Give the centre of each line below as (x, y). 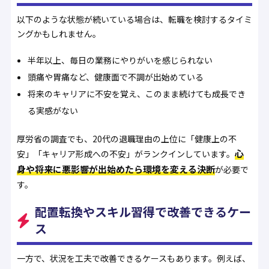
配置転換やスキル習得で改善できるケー (143, 212)
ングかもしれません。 (59, 33)
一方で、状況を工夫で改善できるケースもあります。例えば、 (133, 258)
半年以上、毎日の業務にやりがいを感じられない (120, 60)
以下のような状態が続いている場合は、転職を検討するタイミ (134, 19)
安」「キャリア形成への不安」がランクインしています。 (125, 154)
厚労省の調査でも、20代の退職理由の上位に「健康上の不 (126, 139)
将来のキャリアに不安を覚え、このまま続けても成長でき (137, 94)
